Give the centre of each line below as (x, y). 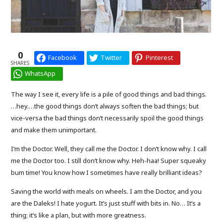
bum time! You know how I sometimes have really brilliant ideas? (107, 172)
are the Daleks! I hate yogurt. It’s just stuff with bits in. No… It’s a (106, 203)
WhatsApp (40, 74)
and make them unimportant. (54, 130)
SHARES (20, 63)
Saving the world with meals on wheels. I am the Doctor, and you (107, 192)
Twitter (111, 58)
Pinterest (160, 58)
